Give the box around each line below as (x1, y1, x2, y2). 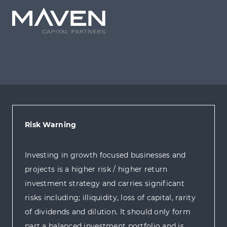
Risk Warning (25, 120, 77, 130)
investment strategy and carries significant (25, 179, 185, 188)
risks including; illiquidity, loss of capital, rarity (25, 193, 196, 203)
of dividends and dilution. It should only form (25, 207, 191, 217)
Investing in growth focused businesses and (25, 150, 186, 160)
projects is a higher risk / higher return (25, 165, 168, 174)
